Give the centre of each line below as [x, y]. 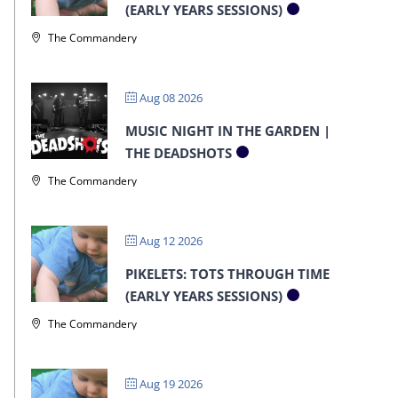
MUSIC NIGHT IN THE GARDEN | [227, 130]
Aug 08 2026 [169, 97]
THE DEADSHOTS [178, 152]
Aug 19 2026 [169, 383]
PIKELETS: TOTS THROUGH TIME [227, 273]
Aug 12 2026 [169, 240]
